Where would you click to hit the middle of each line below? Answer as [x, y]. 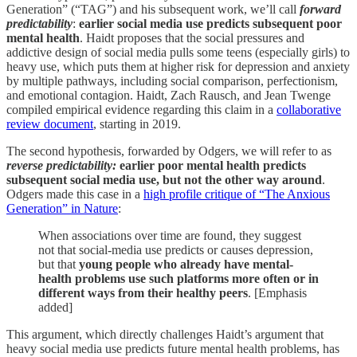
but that [59, 264]
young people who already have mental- [186, 264]
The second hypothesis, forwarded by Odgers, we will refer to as [169, 151]
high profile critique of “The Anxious [237, 194]
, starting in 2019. [137, 124]
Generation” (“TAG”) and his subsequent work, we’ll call [153, 9]
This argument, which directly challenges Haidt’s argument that [165, 334]
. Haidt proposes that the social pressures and [192, 37]
